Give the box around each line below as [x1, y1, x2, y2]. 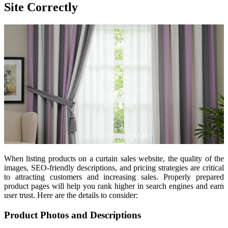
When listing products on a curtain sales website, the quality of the [4, 154, 224, 163]
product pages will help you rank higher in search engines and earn [4, 182, 224, 191]
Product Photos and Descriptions [4, 209, 141, 220]
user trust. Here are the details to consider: [4, 191, 138, 200]
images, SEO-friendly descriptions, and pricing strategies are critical [4, 163, 224, 173]
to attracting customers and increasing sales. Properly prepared [4, 173, 224, 182]
